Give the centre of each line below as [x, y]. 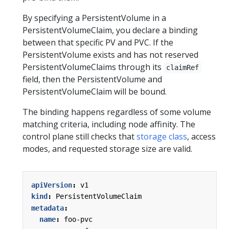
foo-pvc [78, 220]
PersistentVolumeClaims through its [93, 67]
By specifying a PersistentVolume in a [94, 18]
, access [201, 137]
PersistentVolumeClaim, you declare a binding [110, 30]
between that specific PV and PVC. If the [98, 43]
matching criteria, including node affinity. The [109, 124]
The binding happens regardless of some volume [117, 112]
